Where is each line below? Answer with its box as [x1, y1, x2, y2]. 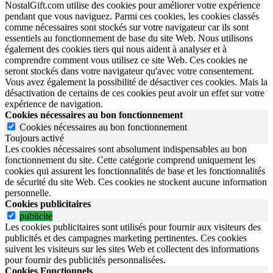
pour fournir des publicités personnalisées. [5, 255, 171, 265]
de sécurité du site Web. [5, 177, 96, 187]
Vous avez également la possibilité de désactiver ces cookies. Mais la [5, 77, 268, 87]
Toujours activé [5, 133, 64, 143]
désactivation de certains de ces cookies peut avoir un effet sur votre [5, 88, 264, 98]
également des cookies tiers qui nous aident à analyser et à [5, 44, 227, 54]
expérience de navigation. [5, 99, 103, 109]
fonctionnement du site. [5, 155, 94, 165]
